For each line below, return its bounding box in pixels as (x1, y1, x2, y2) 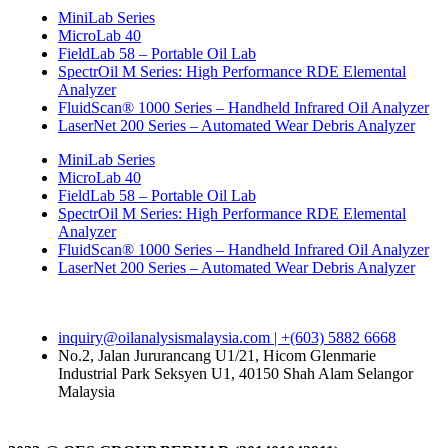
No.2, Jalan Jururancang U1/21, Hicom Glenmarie (58, 346, 376, 364)
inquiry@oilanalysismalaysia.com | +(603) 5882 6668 (58, 328, 396, 346)
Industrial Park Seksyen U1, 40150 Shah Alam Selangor (58, 364, 413, 382)
